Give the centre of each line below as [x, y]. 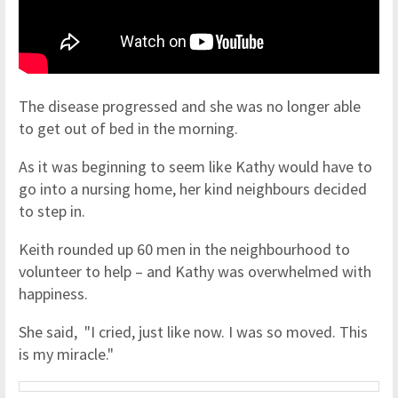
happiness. [53, 294]
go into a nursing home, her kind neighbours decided [193, 189]
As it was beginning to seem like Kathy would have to [195, 167]
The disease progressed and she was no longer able [190, 106]
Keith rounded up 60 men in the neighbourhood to [184, 249]
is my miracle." [66, 354]
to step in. [54, 211]
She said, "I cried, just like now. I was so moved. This [193, 332]
